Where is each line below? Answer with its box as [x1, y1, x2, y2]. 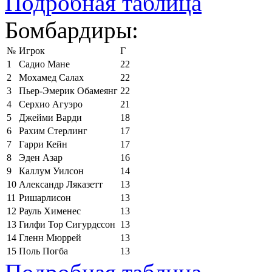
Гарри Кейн [19, 138, 67, 149]
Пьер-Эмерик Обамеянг [19, 85, 118, 96]
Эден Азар [19, 152, 63, 163]
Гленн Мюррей [19, 232, 81, 243]
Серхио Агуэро [19, 98, 83, 109]
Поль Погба [19, 245, 68, 256]
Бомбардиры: [5, 16, 138, 43]
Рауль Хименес [19, 205, 81, 216]
